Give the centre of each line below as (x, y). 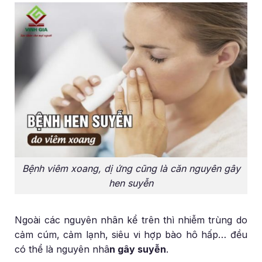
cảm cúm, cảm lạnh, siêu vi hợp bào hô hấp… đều (131, 234)
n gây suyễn (138, 249)
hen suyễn (131, 183)
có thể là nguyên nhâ (62, 249)
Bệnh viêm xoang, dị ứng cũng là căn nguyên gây (131, 168)
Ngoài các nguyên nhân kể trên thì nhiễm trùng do (131, 220)
